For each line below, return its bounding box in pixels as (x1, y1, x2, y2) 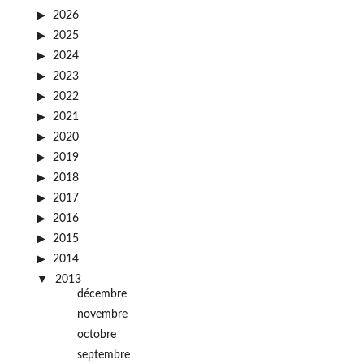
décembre (76, 288, 127, 300)
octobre (76, 329, 116, 340)
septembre (76, 349, 130, 361)
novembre (76, 309, 128, 320)
